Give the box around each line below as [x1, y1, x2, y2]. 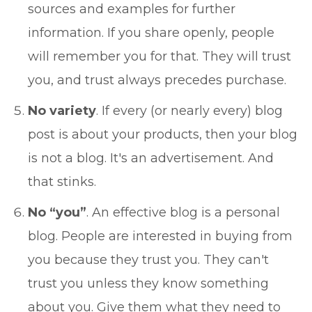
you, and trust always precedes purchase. [28, 72, 286, 88]
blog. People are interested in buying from [28, 228, 292, 244]
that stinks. [28, 174, 96, 189]
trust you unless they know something [28, 276, 269, 291]
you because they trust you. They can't [28, 252, 269, 267]
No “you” [28, 205, 86, 220]
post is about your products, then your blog [28, 127, 297, 142]
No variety [28, 103, 96, 118]
